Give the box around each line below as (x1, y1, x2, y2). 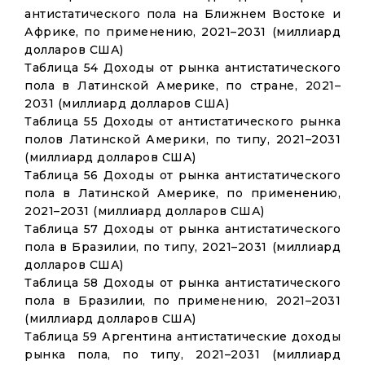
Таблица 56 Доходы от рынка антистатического (24, 168, 341, 182)
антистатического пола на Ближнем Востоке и (24, 7, 341, 21)
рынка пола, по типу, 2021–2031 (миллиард (24, 347, 341, 362)
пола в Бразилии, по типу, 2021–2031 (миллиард (24, 240, 341, 254)
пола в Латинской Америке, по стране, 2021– (24, 78, 341, 93)
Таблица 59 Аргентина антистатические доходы (24, 329, 341, 344)
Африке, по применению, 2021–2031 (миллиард (24, 24, 341, 39)
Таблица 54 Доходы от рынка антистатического (24, 60, 341, 75)
